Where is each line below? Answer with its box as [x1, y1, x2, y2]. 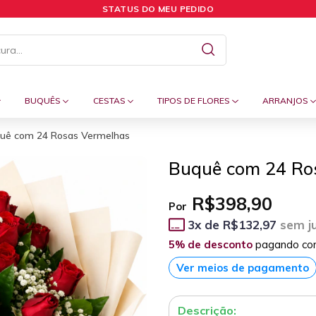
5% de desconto [169, 238, 253, 252]
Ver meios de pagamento [176, 261, 309, 275]
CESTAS [92, 95, 128, 106]
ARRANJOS [262, 95, 310, 106]
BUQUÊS [25, 95, 63, 106]
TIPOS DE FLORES [157, 95, 233, 106]
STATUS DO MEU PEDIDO [102, 4, 214, 14]
